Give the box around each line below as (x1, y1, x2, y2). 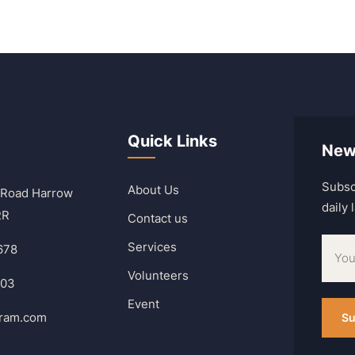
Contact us (128, 210, 188, 226)
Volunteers (128, 267, 189, 283)
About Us (128, 181, 179, 197)
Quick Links (128, 131, 217, 151)
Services (128, 239, 177, 254)
